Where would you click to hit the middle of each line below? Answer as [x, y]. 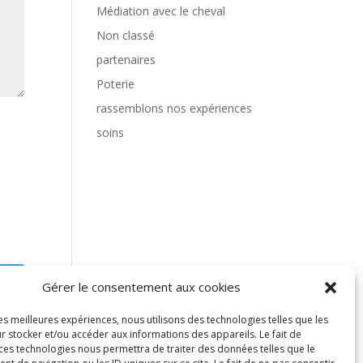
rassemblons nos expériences [175, 108]
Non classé [126, 35]
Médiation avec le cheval [161, 11]
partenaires [126, 60]
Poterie [116, 84]
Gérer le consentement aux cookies [142, 287]
